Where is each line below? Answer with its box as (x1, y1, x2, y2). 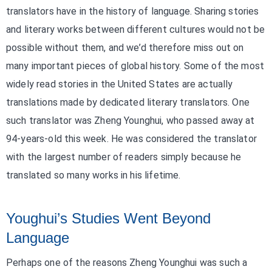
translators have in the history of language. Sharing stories (6, 5, 259, 17)
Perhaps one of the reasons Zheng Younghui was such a (6, 257, 248, 268)
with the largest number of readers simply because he (6, 151, 242, 163)
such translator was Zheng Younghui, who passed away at (6, 115, 255, 126)
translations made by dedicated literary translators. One (6, 97, 250, 108)
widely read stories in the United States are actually (6, 78, 233, 90)
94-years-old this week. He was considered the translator (6, 133, 257, 144)
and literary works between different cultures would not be (6, 24, 265, 35)
